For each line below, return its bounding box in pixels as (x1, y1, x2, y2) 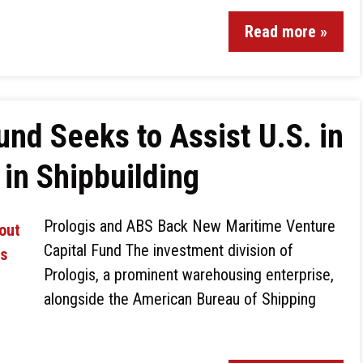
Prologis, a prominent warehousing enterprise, (44, 265, 334, 284)
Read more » (245, 22, 327, 41)
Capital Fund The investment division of (44, 241, 293, 260)
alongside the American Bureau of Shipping (44, 289, 316, 309)
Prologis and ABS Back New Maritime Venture (44, 216, 335, 236)
